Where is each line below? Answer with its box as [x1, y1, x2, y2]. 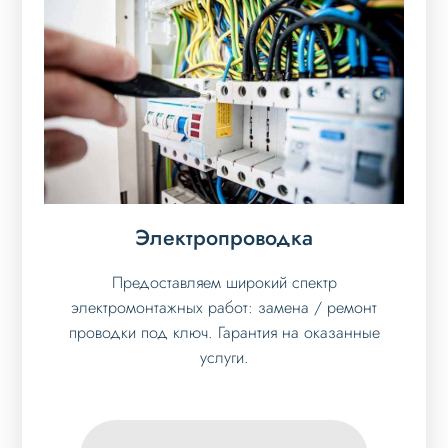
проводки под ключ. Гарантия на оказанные [68, 321, 380, 344]
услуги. [199, 346, 249, 369]
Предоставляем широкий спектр [111, 271, 337, 294]
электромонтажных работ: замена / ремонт [71, 296, 377, 319]
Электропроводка [135, 221, 313, 253]
